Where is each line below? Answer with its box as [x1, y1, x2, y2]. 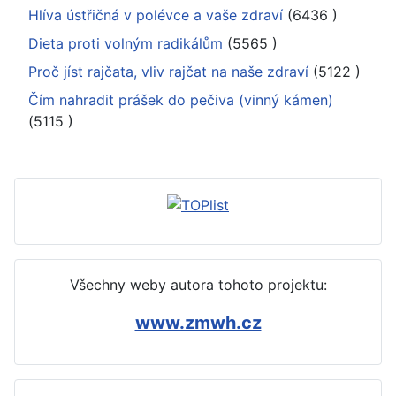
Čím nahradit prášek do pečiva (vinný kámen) [28, 90, 333, 109]
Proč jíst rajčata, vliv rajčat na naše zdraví [28, 62, 313, 80]
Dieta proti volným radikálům [28, 34, 223, 52]
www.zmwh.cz [134, 311, 262, 333]
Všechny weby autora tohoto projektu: [69, 275, 327, 293]
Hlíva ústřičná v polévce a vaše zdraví [28, 5, 283, 24]
